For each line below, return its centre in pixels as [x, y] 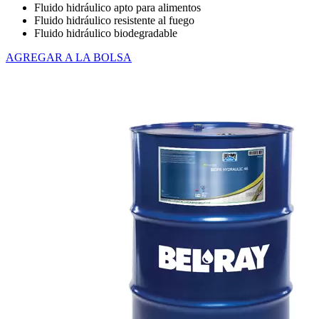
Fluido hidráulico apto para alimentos [117, 8]
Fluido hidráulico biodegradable [106, 33]
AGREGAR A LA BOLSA [69, 58]
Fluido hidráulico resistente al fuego [114, 21]
